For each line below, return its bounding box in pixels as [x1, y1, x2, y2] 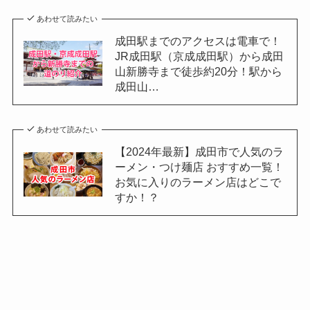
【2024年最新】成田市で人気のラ [114, 145, 284, 158]
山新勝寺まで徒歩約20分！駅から [114, 64, 282, 77]
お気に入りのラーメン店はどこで [114, 176, 281, 189]
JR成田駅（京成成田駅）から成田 [114, 49, 284, 62]
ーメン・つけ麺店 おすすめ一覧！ [114, 161, 284, 174]
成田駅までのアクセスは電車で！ [114, 34, 281, 47]
